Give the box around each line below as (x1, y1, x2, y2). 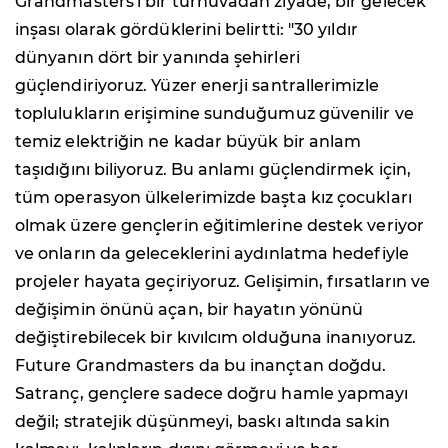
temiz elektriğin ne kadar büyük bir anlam (15, 132, 362, 152)
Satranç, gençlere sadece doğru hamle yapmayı (15, 384, 409, 404)
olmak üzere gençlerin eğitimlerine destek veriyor (15, 216, 424, 236)
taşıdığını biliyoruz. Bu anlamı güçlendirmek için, (15, 160, 411, 180)
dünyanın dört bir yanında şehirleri (15, 48, 300, 68)
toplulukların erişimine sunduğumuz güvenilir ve (15, 104, 414, 124)
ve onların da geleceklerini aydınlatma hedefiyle (15, 244, 409, 264)
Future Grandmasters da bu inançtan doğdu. (15, 356, 387, 376)
